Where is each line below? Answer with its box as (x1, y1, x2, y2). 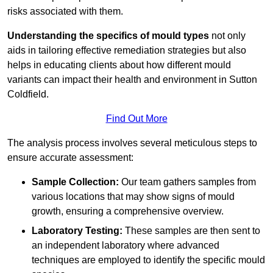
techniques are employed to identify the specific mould (32, 255, 265, 266)
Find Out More (105, 113, 168, 124)
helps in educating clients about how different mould (7, 60, 231, 71)
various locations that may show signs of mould (32, 191, 235, 202)
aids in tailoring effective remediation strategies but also (7, 45, 246, 56)
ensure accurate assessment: (7, 152, 133, 163)
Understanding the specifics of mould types (7, 30, 209, 41)
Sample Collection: (32, 177, 119, 188)
